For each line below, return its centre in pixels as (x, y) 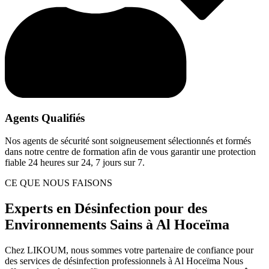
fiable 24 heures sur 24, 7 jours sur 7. (75, 163)
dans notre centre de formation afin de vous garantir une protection (130, 152)
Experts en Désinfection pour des (106, 209)
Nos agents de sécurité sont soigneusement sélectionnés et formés (128, 141)
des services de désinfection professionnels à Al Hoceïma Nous (124, 261)
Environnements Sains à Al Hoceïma (117, 225)
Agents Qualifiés (45, 118)
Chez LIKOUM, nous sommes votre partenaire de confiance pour (129, 250)
